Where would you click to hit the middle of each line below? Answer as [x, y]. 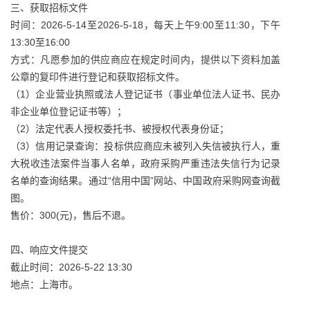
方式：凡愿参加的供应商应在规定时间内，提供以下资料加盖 [145, 60]
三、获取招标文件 [49, 8]
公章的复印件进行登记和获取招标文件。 [98, 77]
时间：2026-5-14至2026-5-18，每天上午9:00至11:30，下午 [145, 25]
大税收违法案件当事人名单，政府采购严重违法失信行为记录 [145, 163]
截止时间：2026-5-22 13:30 [71, 267]
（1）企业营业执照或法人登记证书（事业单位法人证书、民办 [145, 94]
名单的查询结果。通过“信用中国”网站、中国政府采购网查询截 [145, 181]
